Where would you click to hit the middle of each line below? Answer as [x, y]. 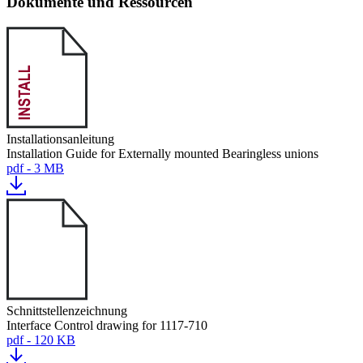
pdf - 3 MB [35, 168]
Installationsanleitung [60, 139]
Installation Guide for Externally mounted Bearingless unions [162, 154]
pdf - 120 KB [41, 340]
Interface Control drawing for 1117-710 [107, 325]
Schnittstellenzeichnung [67, 311]
